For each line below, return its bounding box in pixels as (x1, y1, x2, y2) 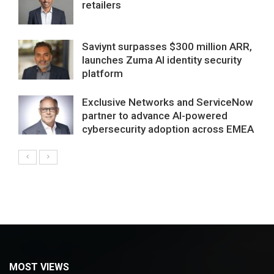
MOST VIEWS (9, 261, 69, 273)
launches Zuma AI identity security (82, 53, 242, 66)
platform (82, 67, 123, 80)
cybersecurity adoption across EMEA (82, 122, 254, 135)
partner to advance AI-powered (82, 109, 228, 122)
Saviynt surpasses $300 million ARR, (82, 40, 252, 53)
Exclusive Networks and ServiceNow (82, 95, 253, 108)
